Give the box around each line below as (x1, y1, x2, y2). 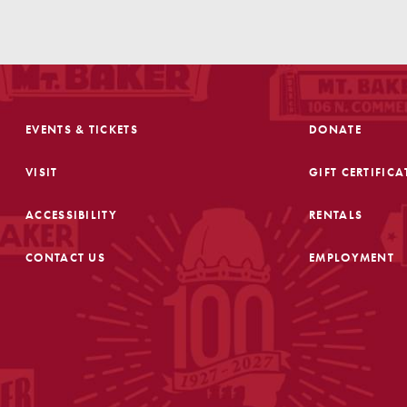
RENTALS (309, 207, 363, 223)
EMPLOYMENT (309, 250, 394, 266)
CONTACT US (25, 250, 105, 266)
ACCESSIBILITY (25, 207, 117, 223)
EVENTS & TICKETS (25, 122, 138, 138)
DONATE (309, 122, 362, 138)
